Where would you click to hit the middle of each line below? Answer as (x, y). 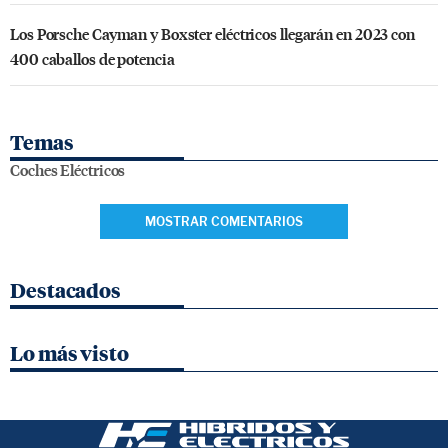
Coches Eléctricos (68, 169)
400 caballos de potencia (92, 58)
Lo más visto (69, 353)
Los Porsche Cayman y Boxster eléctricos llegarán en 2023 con (212, 33)
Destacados (65, 290)
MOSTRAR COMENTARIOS (224, 221)
